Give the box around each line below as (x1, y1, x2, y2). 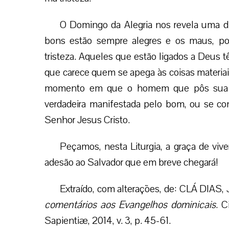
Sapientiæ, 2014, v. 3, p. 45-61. (44, 214, 171, 228)
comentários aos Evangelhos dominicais (44, 198, 216, 212)
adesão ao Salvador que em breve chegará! (44, 155, 218, 170)
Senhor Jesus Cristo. (44, 113, 130, 127)
